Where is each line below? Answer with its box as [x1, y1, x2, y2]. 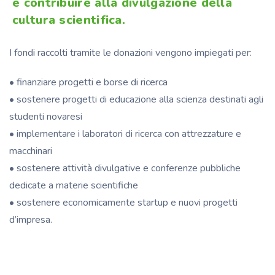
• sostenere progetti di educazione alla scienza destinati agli [9, 93, 263, 107]
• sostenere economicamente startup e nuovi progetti [9, 196, 238, 210]
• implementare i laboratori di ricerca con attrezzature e [9, 127, 241, 141]
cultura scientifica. [12, 12, 126, 29]
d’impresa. [9, 213, 52, 227]
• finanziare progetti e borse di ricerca [9, 76, 168, 90]
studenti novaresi [9, 110, 82, 124]
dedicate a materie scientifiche [9, 179, 138, 193]
